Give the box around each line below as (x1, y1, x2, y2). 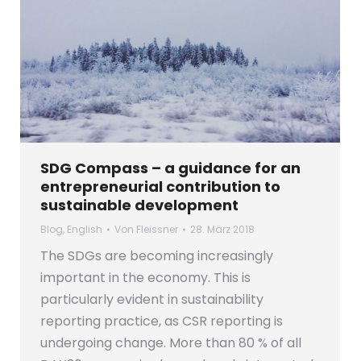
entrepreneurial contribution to (40, 176, 280, 197)
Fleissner (136, 222, 178, 237)
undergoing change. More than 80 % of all (40, 334, 301, 353)
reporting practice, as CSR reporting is (40, 312, 283, 331)
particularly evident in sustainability (40, 290, 263, 309)
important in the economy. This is (40, 268, 251, 288)
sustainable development (40, 195, 239, 216)
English (67, 222, 102, 237)
